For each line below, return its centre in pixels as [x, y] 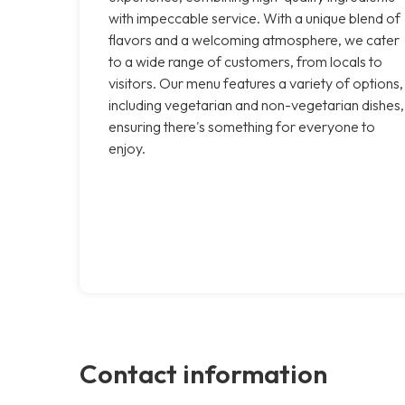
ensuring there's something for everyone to [242, 126]
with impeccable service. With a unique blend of [254, 18]
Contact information [203, 373]
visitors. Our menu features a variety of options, [256, 83]
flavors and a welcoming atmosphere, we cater [254, 39]
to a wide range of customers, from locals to [245, 61]
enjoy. [127, 148]
